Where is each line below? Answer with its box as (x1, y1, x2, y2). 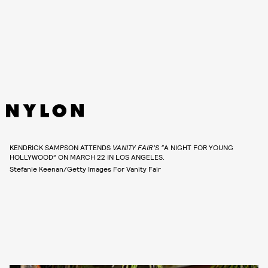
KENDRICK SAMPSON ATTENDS (10, 143, 112, 152)
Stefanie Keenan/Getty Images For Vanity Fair (10, 165, 161, 173)
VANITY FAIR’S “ (112, 143, 164, 152)
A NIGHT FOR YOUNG (164, 143, 233, 152)
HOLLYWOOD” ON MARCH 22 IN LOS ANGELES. (10, 153, 165, 162)
